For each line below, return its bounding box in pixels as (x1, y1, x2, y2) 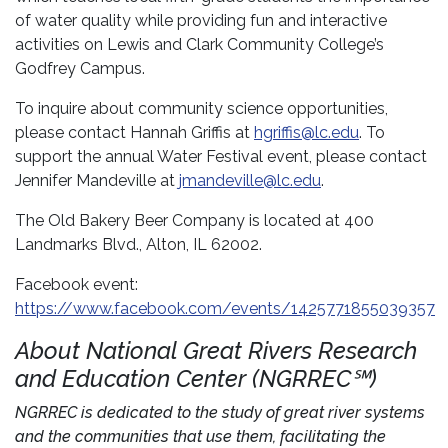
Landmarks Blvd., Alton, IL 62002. (15, 235, 262, 255)
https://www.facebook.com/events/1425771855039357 (15, 299, 435, 319)
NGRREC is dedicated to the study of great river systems (15, 403, 425, 423)
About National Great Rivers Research (15, 337, 417, 365)
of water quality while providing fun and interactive (15, 11, 387, 31)
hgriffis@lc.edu (254, 123, 359, 143)
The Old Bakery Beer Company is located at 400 (15, 211, 374, 231)
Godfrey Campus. (15, 59, 145, 79)
